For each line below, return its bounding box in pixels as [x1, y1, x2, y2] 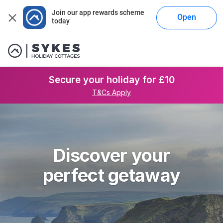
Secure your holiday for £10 [48, 74, 175, 86]
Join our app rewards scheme [51, 8, 144, 17]
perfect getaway [42, 164, 181, 186]
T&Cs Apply [92, 88, 131, 97]
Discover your [53, 144, 170, 166]
